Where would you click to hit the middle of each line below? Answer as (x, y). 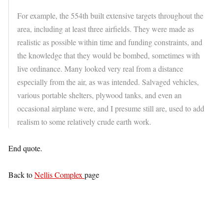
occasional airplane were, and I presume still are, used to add (111, 109)
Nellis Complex (59, 175)
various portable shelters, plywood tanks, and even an (99, 95)
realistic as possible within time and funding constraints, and (110, 42)
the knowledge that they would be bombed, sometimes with (109, 55)
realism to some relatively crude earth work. (84, 122)
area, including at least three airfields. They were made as (106, 29)
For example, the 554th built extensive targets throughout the (110, 16)
